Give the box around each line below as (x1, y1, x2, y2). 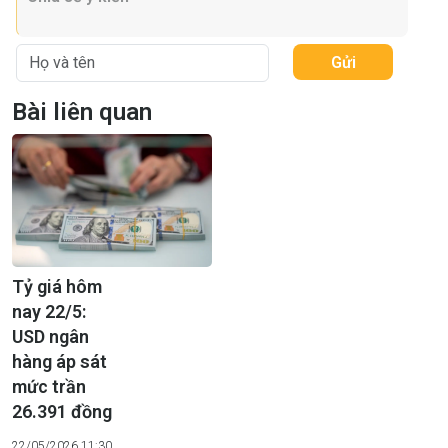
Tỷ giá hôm (12, 276, 102, 298)
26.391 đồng (12, 401, 112, 423)
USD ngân (12, 326, 89, 348)
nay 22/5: (12, 301, 86, 323)
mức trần (12, 376, 86, 398)
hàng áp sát (12, 351, 107, 373)
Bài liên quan (12, 98, 152, 127)
